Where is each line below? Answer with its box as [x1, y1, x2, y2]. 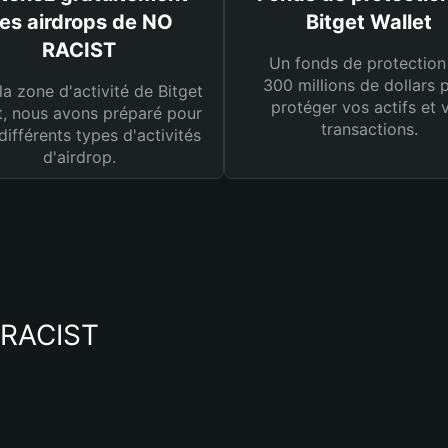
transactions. [320, 119, 418, 139]
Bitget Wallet [306, 10, 432, 34]
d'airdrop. [42, 147, 116, 167]
